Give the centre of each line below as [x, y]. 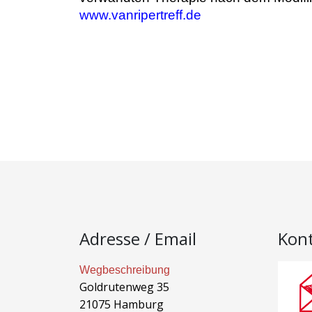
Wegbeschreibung [125, 270]
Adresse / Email [138, 239]
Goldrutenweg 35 [124, 287]
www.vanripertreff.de [140, 15]
